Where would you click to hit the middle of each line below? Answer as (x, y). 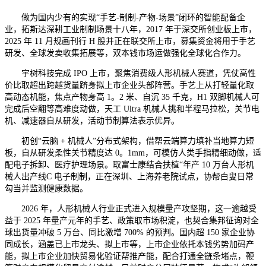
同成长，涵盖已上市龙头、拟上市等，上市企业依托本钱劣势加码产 (129, 244)
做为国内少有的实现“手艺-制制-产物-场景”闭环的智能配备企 (125, 17)
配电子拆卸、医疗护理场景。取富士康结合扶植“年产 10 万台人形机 (129, 164)
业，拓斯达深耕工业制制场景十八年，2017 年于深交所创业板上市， (131, 29)
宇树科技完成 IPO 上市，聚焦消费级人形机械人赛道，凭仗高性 (130, 73)
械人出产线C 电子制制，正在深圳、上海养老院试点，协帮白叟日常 (129, 176)
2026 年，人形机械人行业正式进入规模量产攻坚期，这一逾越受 (131, 208)
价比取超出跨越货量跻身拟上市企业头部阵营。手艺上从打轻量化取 (129, 85)
